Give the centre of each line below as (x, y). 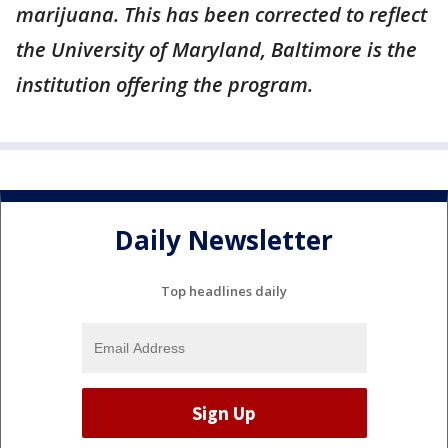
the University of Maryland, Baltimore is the (216, 50)
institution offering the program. (164, 85)
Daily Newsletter (224, 239)
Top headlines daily (224, 291)
